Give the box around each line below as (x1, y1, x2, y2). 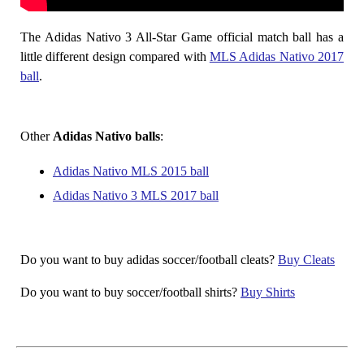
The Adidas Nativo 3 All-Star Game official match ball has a (20, 29, 344, 44)
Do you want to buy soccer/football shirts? (20, 284, 240, 299)
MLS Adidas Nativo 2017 (209, 49, 344, 63)
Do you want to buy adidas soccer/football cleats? (20, 252, 278, 266)
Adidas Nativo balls (53, 128, 160, 143)
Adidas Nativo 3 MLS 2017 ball (53, 188, 219, 202)
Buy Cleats (278, 252, 335, 266)
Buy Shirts (240, 284, 295, 299)
